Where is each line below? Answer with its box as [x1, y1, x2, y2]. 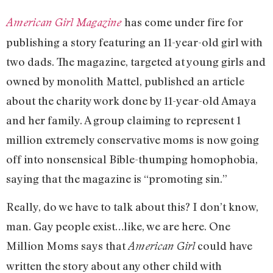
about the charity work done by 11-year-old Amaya [6, 93, 257, 107]
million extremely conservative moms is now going [6, 132, 259, 146]
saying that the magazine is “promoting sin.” [6, 171, 230, 185]
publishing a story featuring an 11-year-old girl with [6, 35, 263, 49]
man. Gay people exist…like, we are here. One [6, 219, 230, 233]
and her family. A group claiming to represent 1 [6, 113, 241, 127]
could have [195, 239, 252, 253]
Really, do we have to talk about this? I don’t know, [6, 200, 258, 214]
